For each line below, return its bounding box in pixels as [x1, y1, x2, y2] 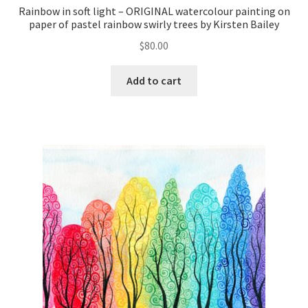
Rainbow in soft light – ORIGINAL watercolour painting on [18, 4, 290, 19]
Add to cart [126, 73, 181, 87]
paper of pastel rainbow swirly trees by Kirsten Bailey [29, 17, 279, 32]
